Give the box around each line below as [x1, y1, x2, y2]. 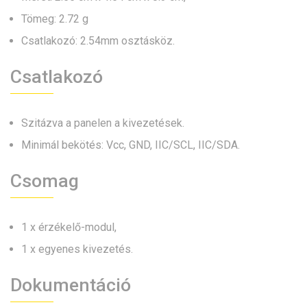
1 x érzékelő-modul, [21, 221, 116, 234]
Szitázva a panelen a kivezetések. [21, 116, 184, 130]
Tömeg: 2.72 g [21, 12, 88, 26]
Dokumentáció [10, 274, 131, 297]
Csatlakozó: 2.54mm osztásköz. [21, 34, 175, 48]
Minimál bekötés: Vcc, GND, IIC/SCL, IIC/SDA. [21, 138, 240, 152]
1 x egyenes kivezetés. [21, 243, 133, 256]
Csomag [10, 170, 79, 193]
